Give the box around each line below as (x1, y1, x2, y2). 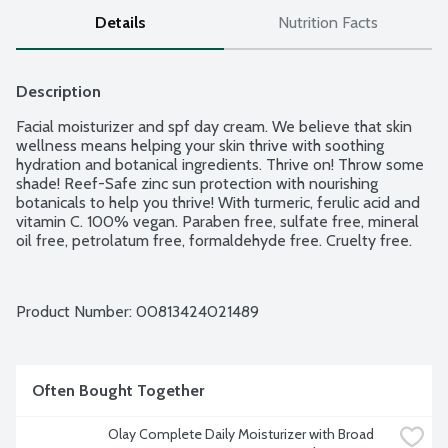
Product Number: (16, 302, 136, 322)
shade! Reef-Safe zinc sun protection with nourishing (16, 174, 378, 194)
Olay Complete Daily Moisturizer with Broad (108, 425, 374, 444)
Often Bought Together (32, 381, 204, 401)
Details (94, 13, 146, 33)
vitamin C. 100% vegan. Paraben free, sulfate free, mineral (16, 212, 419, 232)
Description (16, 82, 101, 102)
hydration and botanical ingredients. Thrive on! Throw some (16, 155, 424, 175)
